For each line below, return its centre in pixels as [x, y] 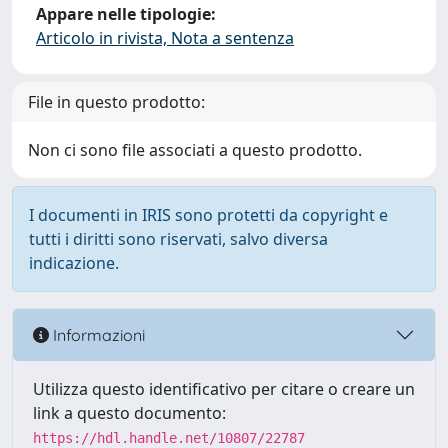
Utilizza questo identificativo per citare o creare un [224, 389]
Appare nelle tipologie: [126, 14]
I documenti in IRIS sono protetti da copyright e [208, 215]
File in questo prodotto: [116, 102]
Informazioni [97, 334]
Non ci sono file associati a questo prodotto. [195, 150]
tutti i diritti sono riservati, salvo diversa [178, 239]
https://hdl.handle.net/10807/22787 [169, 438]
